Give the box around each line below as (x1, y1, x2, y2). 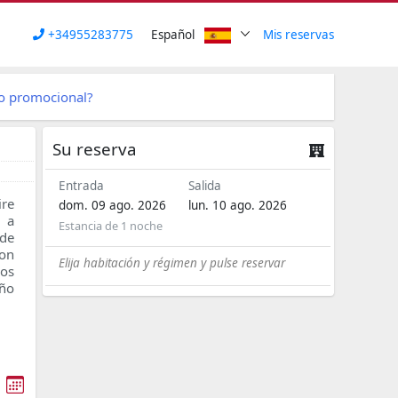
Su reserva (52, 138, 137, 161)
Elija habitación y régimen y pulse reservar (59, 254, 286, 271)
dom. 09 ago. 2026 (59, 197, 167, 214)
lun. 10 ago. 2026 (187, 197, 287, 214)
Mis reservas (263, 27, 334, 43)
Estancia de (59, 218, 122, 234)
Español (150, 27, 195, 43)
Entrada (59, 178, 105, 195)
